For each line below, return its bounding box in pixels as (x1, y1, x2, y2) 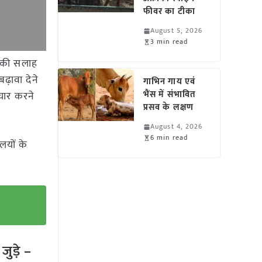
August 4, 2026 (150, 120, 203, 132)
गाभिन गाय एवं (143, 74, 195, 89)
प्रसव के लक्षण (143, 100, 194, 115)
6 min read (150, 132, 188, 143)
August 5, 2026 (150, 25, 203, 36)
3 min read (150, 36, 188, 47)
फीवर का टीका (143, 4, 195, 19)
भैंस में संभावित (143, 87, 196, 102)
